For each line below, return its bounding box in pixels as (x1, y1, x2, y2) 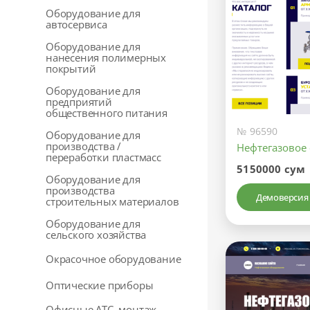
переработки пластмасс (46, 150, 161, 164)
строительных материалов (46, 194, 179, 208)
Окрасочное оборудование (46, 252, 181, 266)
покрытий (46, 62, 96, 75)
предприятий (46, 95, 112, 109)
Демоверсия (256, 190, 309, 203)
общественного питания (46, 106, 167, 120)
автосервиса (46, 17, 107, 31)
